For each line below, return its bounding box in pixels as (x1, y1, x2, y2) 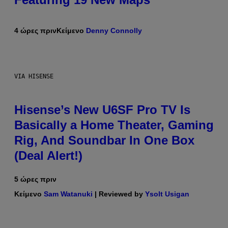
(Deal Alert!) (14, 149, 82, 163)
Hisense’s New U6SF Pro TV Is (14, 103, 190, 117)
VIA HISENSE (14, 73, 53, 80)
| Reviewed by (93, 190, 145, 198)
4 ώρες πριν (14, 26, 56, 35)
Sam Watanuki (44, 190, 93, 198)
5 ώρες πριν (14, 175, 56, 184)
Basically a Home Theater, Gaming (14, 118, 214, 132)
